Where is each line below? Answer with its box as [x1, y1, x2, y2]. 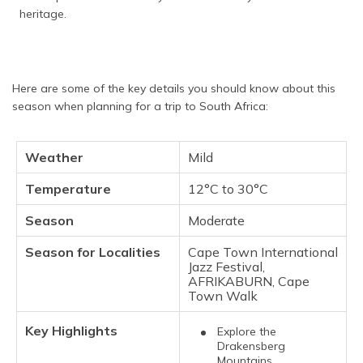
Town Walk [188, 288, 258, 304]
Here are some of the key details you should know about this [12, 81, 335, 96]
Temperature [25, 181, 111, 197]
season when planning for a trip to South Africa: [12, 99, 268, 113]
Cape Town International [188, 244, 338, 260]
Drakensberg [217, 339, 285, 353]
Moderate [188, 212, 245, 228]
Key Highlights [25, 322, 117, 339]
